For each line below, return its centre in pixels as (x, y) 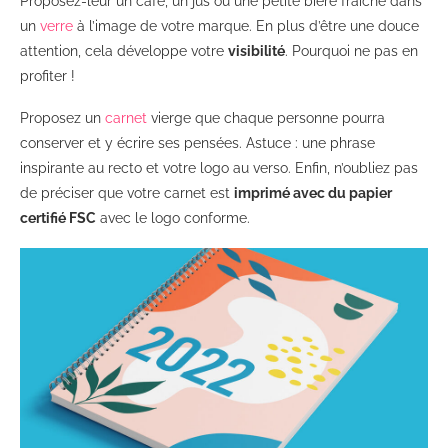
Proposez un (62, 117)
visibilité (256, 50)
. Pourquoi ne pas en (351, 50)
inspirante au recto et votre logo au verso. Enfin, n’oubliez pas (219, 167)
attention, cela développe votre (124, 50)
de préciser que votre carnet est (127, 192)
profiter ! (47, 75)
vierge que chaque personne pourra (266, 117)
